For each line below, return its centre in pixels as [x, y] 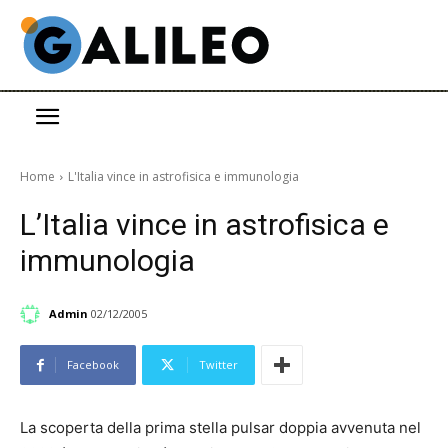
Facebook [93, 365]
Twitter [218, 365]
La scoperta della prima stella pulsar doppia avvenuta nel [220, 428]
